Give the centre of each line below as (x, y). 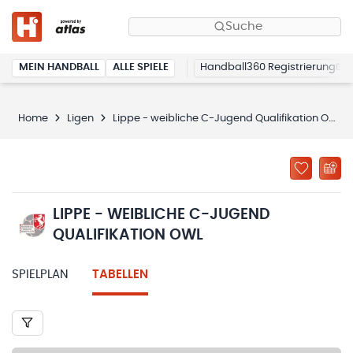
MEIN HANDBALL (59, 68)
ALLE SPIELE (140, 68)
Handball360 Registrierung (268, 68)
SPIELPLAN (40, 274)
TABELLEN (120, 274)
